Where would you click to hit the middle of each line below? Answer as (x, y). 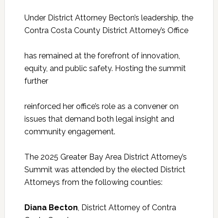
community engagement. (70, 132)
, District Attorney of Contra (127, 208)
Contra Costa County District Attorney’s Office (106, 31)
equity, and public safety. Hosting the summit (105, 69)
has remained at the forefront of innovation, (102, 56)
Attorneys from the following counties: (93, 182)
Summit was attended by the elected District (105, 170)
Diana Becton (51, 208)
